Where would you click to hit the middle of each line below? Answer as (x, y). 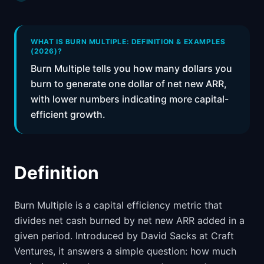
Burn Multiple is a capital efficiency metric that (118, 205)
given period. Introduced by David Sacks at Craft (124, 236)
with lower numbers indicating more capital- (130, 99)
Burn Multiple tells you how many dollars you (131, 68)
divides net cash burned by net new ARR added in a (129, 220)
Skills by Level (62, 10)
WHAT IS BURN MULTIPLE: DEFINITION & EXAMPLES (128, 42)
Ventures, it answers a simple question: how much (125, 251)
